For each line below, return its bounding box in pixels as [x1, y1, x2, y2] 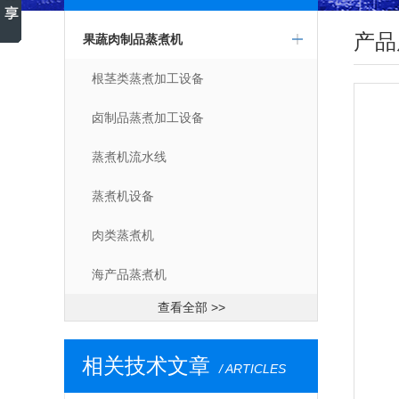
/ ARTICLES [219, 362, 286, 376]
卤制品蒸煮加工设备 [92, 110, 204, 125]
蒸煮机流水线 [92, 150, 167, 164]
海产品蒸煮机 [92, 267, 167, 281]
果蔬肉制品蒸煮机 [83, 32, 183, 46]
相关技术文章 [82, 354, 210, 378]
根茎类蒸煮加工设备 [92, 71, 204, 85]
